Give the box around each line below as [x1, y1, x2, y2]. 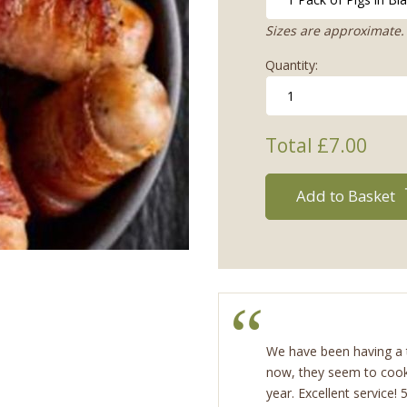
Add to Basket [296, 184, 400, 206]
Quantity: [264, 56, 318, 74]
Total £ [264, 133, 329, 159]
